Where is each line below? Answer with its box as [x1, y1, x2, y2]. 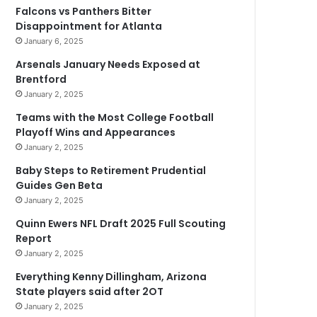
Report [16, 231, 52, 246]
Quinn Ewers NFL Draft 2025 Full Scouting [16, 217, 226, 231]
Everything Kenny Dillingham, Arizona [16, 270, 207, 284]
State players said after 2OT [16, 284, 164, 299]
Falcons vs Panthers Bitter [16, 4, 152, 18]
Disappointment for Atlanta [16, 19, 163, 33]
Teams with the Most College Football [16, 110, 214, 125]
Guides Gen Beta [16, 178, 103, 192]
